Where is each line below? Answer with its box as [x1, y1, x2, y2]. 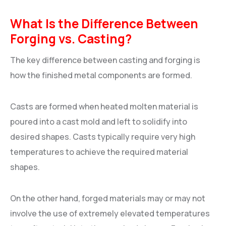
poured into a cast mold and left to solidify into [10, 116, 187, 128]
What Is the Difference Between [10, 15, 198, 32]
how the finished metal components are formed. [10, 70, 192, 81]
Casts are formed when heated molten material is [10, 101, 198, 112]
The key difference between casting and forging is [10, 54, 200, 66]
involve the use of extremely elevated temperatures [10, 208, 210, 219]
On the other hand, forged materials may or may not [10, 193, 205, 204]
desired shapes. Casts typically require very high [10, 131, 195, 143]
